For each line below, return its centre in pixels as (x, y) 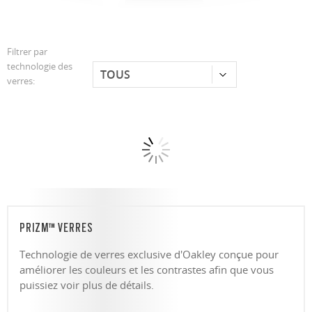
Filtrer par (27, 52)
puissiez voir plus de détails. (87, 285)
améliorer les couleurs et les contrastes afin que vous (147, 270)
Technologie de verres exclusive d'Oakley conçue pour (149, 255)
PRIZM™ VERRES (56, 228)
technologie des (40, 67)
